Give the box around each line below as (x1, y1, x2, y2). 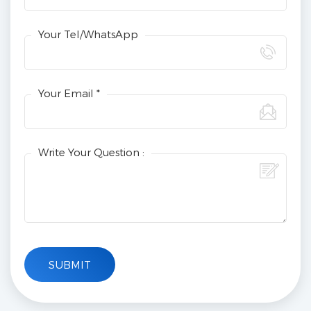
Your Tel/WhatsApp (38, 28, 138, 41)
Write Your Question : (38, 146, 144, 159)
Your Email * (38, 87, 100, 100)
